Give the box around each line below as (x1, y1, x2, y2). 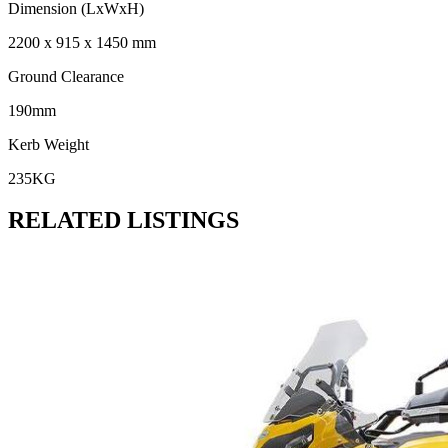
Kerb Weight (8, 135, 89, 153)
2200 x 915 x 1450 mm (8, 33, 156, 51)
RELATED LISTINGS (8, 207, 239, 234)
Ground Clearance (8, 67, 124, 85)
